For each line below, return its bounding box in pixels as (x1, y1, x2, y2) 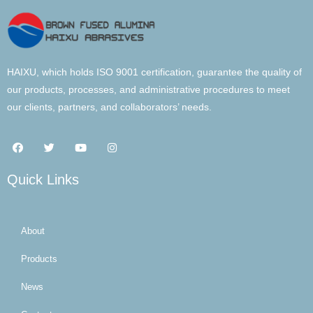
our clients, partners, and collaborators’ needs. (7, 102, 212, 113)
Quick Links (7, 171, 79, 187)
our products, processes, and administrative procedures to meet (7, 85, 290, 96)
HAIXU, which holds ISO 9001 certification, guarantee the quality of (7, 67, 302, 78)
